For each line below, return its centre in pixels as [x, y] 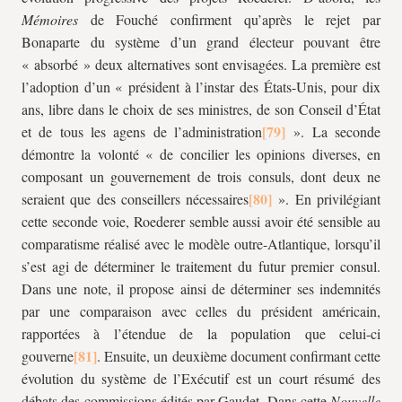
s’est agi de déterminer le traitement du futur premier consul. [201, 266]
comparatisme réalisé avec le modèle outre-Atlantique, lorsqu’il [201, 244]
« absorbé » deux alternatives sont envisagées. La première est [201, 64]
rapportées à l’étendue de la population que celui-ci [201, 333]
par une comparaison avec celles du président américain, [201, 311]
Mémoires [50, 19]
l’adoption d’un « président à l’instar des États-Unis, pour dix [201, 87]
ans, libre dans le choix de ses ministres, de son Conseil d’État [201, 109]
